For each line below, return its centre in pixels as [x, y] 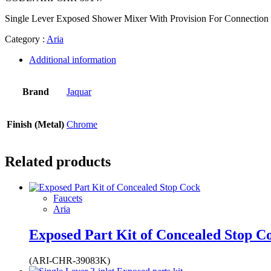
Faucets [68, 198]
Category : [26, 39]
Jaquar [79, 91]
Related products [58, 161]
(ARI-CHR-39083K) [70, 260]
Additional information [73, 59]
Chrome [82, 124]
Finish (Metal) [35, 124]
